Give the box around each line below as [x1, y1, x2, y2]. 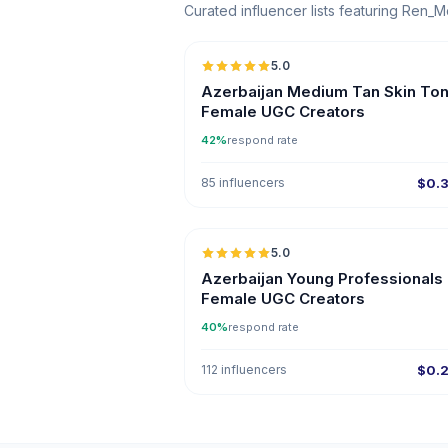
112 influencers [201, 362, 287, 377]
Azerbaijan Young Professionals [201, 269, 443, 288]
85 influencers [201, 175, 285, 190]
